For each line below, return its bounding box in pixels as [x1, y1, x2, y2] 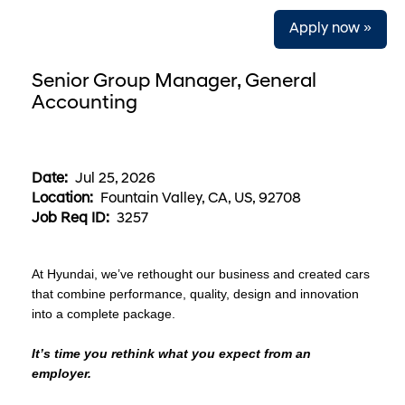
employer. [32, 366, 91, 381]
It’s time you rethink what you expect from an [32, 346, 311, 361]
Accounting [32, 93, 137, 114]
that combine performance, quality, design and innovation [32, 287, 359, 301]
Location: [32, 192, 100, 206]
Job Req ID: [32, 212, 117, 226]
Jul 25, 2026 [75, 172, 155, 186]
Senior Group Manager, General [32, 71, 316, 92]
